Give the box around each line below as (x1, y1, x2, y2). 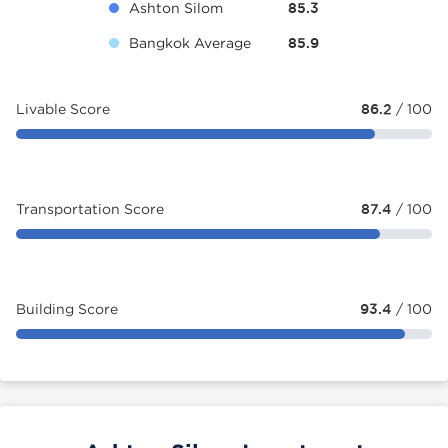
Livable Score (16, 101, 110, 116)
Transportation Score (16, 201, 164, 216)
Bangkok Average (129, 35, 251, 50)
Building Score (16, 301, 118, 316)
